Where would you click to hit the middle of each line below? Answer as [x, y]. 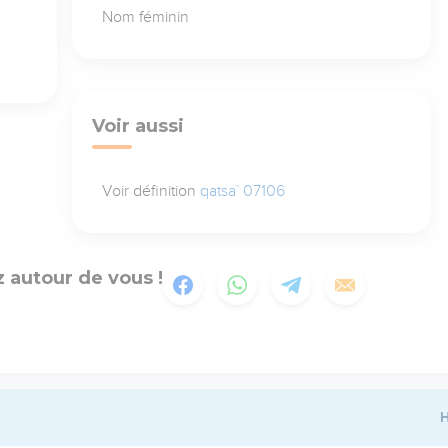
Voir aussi [137, 125]
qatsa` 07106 [242, 190]
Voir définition [150, 190]
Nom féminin [145, 16]
